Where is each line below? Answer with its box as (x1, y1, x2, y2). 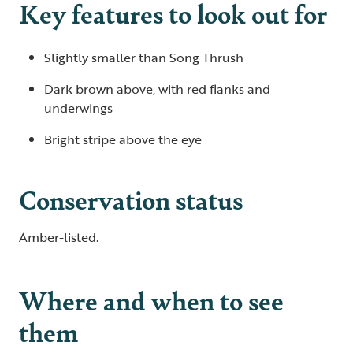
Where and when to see (19, 281, 284, 318)
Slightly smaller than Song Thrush (44, 48, 247, 67)
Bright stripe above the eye (44, 130, 208, 149)
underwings (44, 98, 116, 117)
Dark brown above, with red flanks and (44, 80, 270, 98)
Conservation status (19, 180, 243, 217)
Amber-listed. (19, 228, 102, 247)
